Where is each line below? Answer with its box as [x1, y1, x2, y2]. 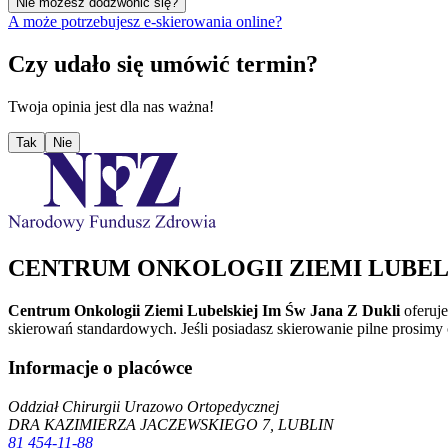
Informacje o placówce [8, 356, 192, 378]
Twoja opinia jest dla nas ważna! [8, 97, 214, 115]
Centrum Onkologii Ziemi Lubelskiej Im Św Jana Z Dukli [8, 302, 400, 320]
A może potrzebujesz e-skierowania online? [8, 12, 282, 30]
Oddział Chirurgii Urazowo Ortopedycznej [8, 397, 279, 415]
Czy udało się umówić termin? [8, 50, 318, 77]
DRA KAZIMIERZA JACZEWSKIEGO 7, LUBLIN [8, 415, 334, 433]
